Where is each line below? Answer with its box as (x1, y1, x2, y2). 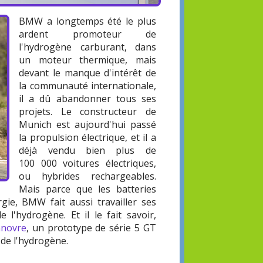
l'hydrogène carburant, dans (19, 41, 156, 54)
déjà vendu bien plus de (19, 144, 156, 157)
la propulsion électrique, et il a (19, 131, 156, 144)
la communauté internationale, (19, 79, 156, 93)
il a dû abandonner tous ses (19, 92, 156, 106)
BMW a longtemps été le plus (19, 15, 156, 28)
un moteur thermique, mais (19, 53, 156, 67)
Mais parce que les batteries (19, 183, 156, 196)
